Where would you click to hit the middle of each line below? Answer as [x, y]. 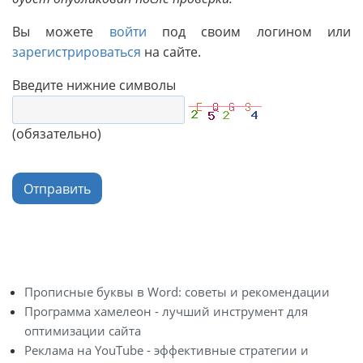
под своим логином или [249, 32]
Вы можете [61, 32]
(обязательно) [57, 134]
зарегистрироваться [77, 52]
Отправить [57, 188]
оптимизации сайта [83, 330]
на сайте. [171, 52]
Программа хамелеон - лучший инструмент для [166, 311]
